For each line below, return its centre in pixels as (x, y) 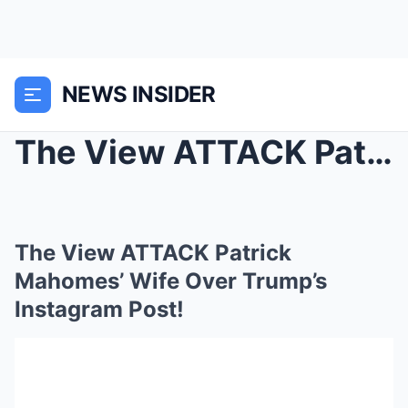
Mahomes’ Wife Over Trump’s (171, 281)
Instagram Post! (99, 309)
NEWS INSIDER (139, 94)
